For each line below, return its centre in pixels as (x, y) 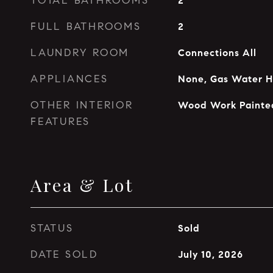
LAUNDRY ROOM (80, 53)
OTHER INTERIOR (82, 105)
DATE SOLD (64, 254)
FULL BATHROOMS (86, 27)
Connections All (217, 53)
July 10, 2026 (210, 254)
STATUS (52, 228)
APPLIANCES (69, 79)
